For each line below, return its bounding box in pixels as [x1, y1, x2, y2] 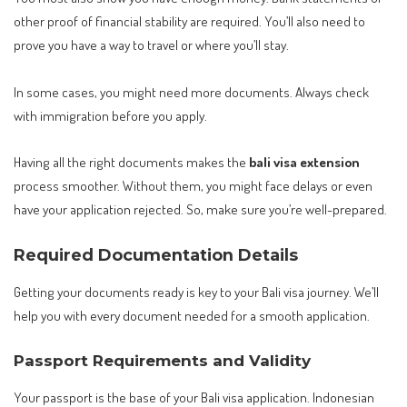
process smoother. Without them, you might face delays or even [14, 176, 372, 195]
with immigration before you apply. [14, 105, 207, 124]
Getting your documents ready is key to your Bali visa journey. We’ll [14, 283, 379, 302]
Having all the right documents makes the [14, 153, 249, 172]
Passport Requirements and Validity [14, 351, 311, 370]
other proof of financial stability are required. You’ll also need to [14, 12, 365, 31]
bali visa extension [249, 153, 360, 172]
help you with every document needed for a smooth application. [14, 306, 370, 325]
